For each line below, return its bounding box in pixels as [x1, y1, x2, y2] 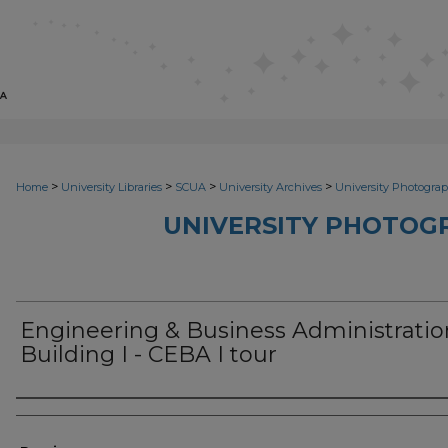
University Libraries [61, 180, 162, 194]
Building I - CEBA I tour [20, 341, 277, 368]
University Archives [219, 180, 322, 194]
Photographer [16, 404, 163, 428]
